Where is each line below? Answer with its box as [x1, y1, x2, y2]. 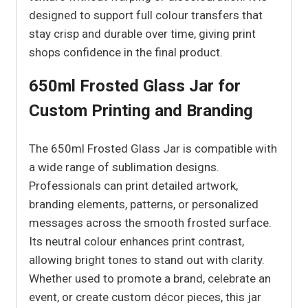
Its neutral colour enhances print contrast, [29, 234, 244, 249]
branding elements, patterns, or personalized [29, 197, 258, 212]
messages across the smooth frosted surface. [29, 216, 272, 230]
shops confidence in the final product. [29, 45, 223, 60]
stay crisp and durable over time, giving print [29, 27, 256, 41]
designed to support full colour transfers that [29, 8, 263, 23]
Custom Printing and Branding [29, 101, 253, 121]
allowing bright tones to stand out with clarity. [29, 253, 265, 267]
